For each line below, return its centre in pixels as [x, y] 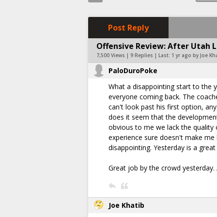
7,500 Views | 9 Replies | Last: [134, 55]
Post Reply [128, 28]
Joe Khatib [126, 205]
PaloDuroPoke [133, 70]
